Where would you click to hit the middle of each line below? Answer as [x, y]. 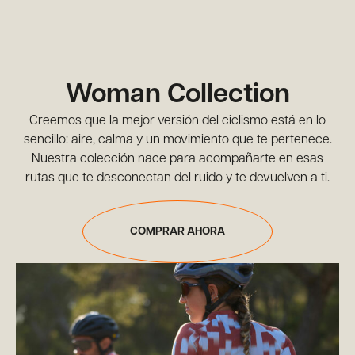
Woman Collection [177, 95]
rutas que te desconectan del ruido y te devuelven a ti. [177, 178]
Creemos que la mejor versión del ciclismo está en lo [177, 121]
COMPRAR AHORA [177, 232]
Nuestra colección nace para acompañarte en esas [177, 159]
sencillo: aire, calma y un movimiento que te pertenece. [177, 140]
